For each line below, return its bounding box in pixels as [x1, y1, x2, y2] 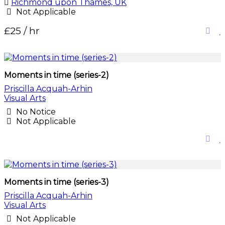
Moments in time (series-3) [4, 177, 109, 187]
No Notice [14, 107, 56, 117]
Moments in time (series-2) [4, 70, 109, 80]
